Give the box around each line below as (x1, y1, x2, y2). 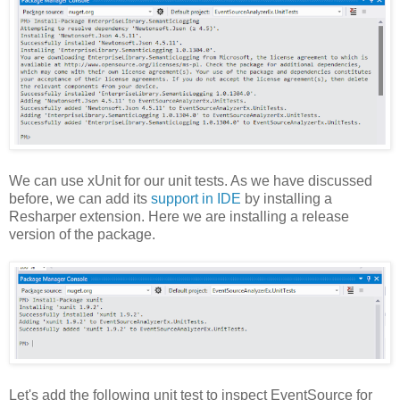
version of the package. (9, 227, 155, 243)
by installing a (241, 191, 332, 207)
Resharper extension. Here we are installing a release (9, 209, 349, 225)
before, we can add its (9, 191, 151, 207)
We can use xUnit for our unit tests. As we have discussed (9, 173, 372, 189)
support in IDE (151, 191, 241, 207)
